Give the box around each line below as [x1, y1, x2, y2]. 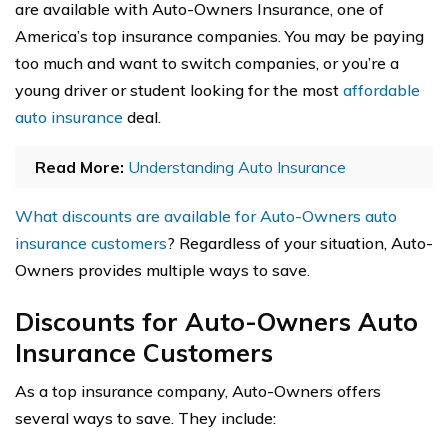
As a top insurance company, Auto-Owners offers [15, 381, 381, 401]
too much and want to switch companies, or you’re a [15, 53, 399, 73]
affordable [343, 80, 420, 100]
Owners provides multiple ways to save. [15, 260, 310, 280]
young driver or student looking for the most [15, 80, 343, 100]
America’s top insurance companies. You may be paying [15, 26, 424, 46]
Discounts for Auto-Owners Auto [15, 306, 418, 337]
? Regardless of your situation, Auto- [167, 233, 433, 253]
